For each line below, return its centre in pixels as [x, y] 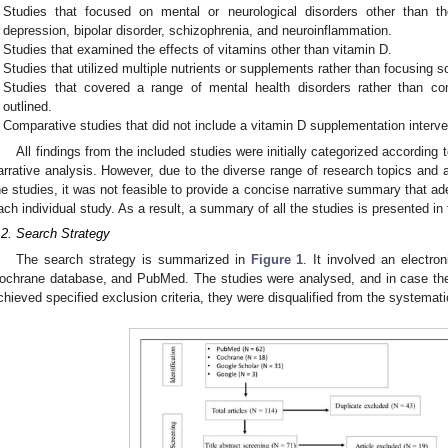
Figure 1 [277, 260]
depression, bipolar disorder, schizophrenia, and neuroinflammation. [198, 31]
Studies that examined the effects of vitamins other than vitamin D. [198, 50]
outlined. [28, 107]
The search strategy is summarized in [133, 260]
